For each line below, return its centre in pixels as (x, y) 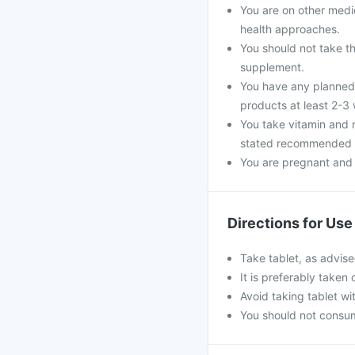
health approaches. (290, 29)
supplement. (272, 67)
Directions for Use (290, 223)
